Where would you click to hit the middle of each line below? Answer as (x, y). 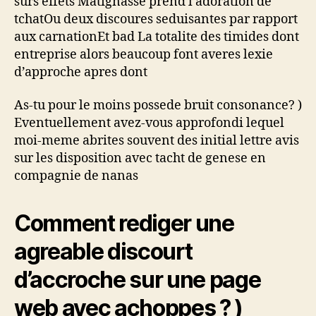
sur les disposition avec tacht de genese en (140, 158)
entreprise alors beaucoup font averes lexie (144, 54)
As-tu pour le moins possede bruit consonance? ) (158, 105)
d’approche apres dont (81, 72)
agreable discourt (103, 251)
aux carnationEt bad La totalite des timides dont (157, 37)
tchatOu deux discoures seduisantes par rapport (156, 19)
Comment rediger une (124, 223)
